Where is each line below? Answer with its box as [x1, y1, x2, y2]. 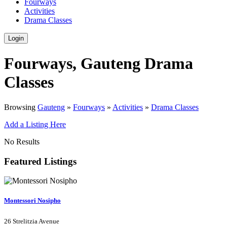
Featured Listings [4, 156, 77, 167]
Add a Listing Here [4, 120, 66, 129]
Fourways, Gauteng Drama [4, 54, 193, 73]
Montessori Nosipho [4, 197, 61, 205]
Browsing [4, 102, 37, 111]
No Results [4, 137, 40, 146]
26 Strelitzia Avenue [4, 217, 59, 225]
